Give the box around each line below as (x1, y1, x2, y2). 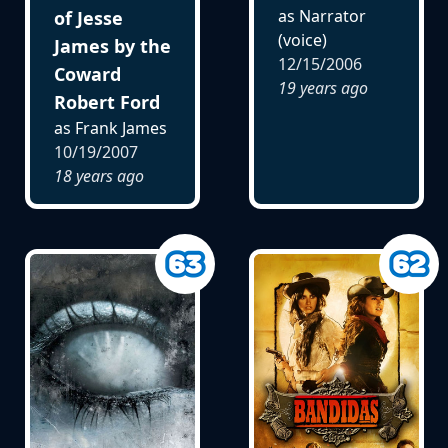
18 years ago (53, 165, 144, 188)
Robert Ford (53, 90, 160, 115)
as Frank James (53, 117, 167, 140)
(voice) (277, 29, 327, 52)
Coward (53, 62, 121, 87)
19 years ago (277, 77, 368, 100)
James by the (53, 34, 171, 59)
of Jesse (53, 6, 123, 31)
